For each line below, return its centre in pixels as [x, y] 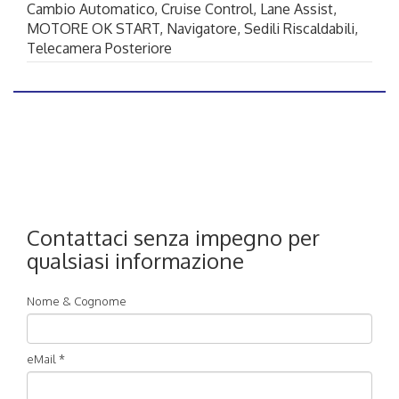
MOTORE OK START [93, 29]
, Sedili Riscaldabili [296, 29]
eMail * [46, 358]
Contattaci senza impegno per [173, 237]
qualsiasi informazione [135, 260]
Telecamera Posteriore [99, 49]
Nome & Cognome [77, 301]
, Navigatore [198, 29]
